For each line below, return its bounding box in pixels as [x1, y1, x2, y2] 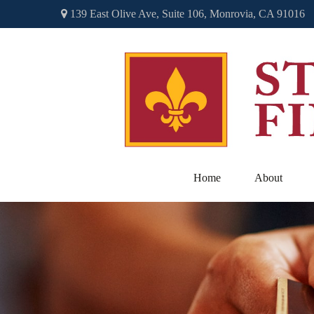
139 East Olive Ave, [67, 8, 162, 20]
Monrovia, [210, 8, 256, 20]
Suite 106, [162, 8, 207, 20]
